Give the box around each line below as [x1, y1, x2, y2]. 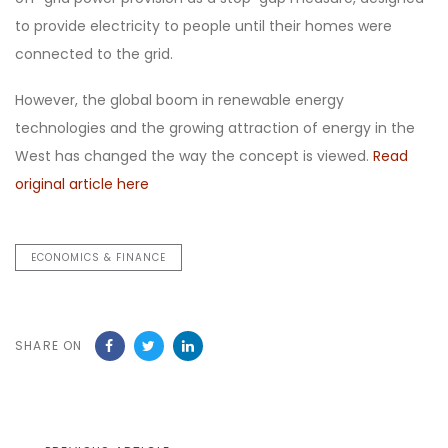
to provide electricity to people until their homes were [15, 15, 392, 36]
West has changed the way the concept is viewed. [15, 145, 373, 166]
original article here [15, 173, 149, 194]
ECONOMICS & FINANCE [31, 249, 166, 265]
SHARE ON [15, 336, 83, 354]
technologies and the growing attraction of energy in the [15, 117, 415, 138]
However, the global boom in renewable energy [15, 89, 344, 110]
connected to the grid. [15, 43, 173, 64]
